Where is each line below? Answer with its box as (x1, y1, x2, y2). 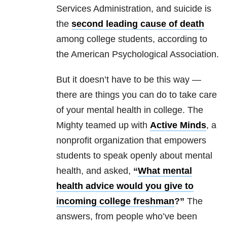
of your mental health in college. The (56, 105, 203, 116)
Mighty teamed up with (56, 120, 150, 131)
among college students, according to (56, 34, 207, 45)
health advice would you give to (56, 181, 194, 192)
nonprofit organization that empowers (56, 135, 206, 146)
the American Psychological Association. (56, 49, 219, 60)
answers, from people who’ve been (56, 211, 197, 222)
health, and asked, (56, 166, 133, 176)
